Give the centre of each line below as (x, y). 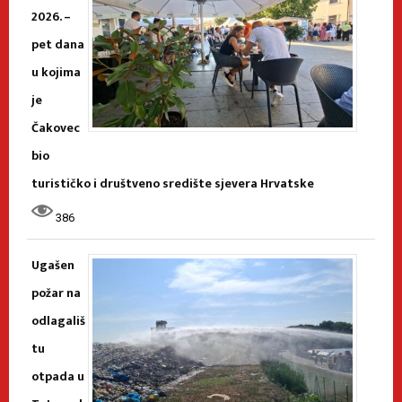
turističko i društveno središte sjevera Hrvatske (173, 183)
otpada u (58, 376)
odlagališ (58, 320)
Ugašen (53, 265)
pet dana (58, 44)
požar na (56, 293)
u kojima (56, 72)
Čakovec (56, 127)
